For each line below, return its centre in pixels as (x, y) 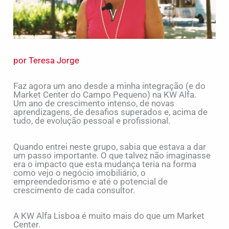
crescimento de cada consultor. (74, 190)
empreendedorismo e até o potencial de (91, 181)
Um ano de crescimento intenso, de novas (94, 104)
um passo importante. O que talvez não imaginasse (112, 155)
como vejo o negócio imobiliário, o (80, 173)
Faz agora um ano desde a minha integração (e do (110, 86)
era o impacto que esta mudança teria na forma (105, 164)
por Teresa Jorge (47, 60)
